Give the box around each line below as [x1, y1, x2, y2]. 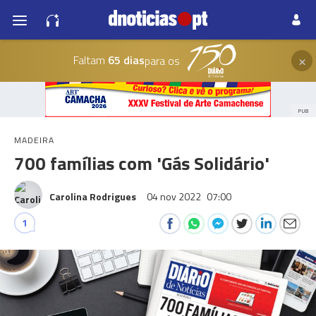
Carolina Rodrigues [49, 189, 136, 204]
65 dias [104, 51, 145, 68]
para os [144, 52, 180, 69]
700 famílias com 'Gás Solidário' [14, 150, 269, 177]
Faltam [73, 51, 105, 68]
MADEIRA [14, 133, 54, 147]
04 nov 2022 [147, 189, 203, 204]
